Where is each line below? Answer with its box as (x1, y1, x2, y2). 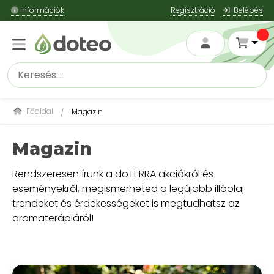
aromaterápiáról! (12, 211, 94, 225)
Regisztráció (171, 5, 215, 15)
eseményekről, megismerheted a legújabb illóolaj (12, 182, 244, 196)
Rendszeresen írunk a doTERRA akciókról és (12, 167, 213, 181)
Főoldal (24, 106, 53, 116)
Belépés (230, 5, 263, 15)
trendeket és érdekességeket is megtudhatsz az (12, 196, 240, 210)
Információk (18, 5, 64, 15)
